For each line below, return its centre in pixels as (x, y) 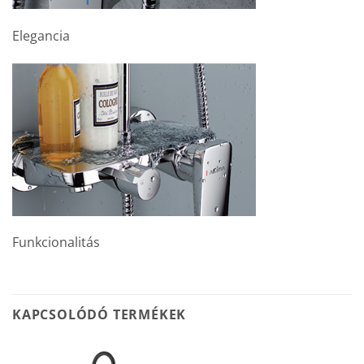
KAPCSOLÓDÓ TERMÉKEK (100, 315)
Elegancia (41, 35)
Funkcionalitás (56, 243)
